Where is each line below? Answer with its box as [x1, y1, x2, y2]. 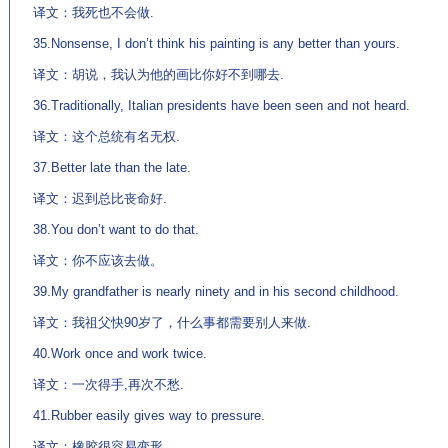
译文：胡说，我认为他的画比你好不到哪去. [33, 67, 284, 82]
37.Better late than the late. [33, 160, 191, 175]
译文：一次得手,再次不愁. [33, 377, 184, 392]
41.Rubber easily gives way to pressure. [33, 408, 265, 423]
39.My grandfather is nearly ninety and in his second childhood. [33, 284, 399, 299]
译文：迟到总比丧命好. [33, 191, 167, 206]
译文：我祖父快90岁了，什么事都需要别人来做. [33, 315, 311, 330]
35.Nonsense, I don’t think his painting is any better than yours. [33, 36, 400, 51]
